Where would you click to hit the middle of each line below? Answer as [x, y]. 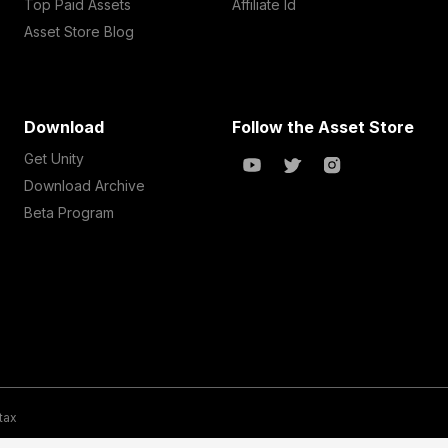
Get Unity [54, 158]
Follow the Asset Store [322, 127]
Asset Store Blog [79, 31]
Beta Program [69, 212]
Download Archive [85, 185]
